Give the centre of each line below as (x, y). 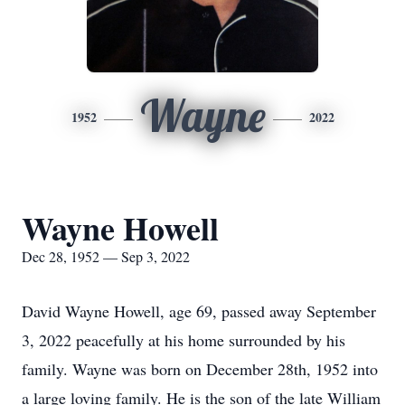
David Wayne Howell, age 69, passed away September (199, 311)
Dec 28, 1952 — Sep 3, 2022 (106, 256)
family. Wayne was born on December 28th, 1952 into (200, 369)
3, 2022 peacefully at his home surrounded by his (184, 340)
